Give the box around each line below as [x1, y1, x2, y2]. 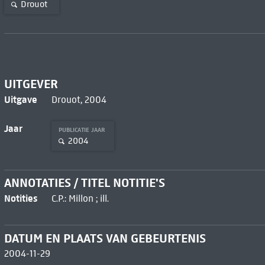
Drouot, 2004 [51, 93, 106, 105]
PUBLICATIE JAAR [58, 125, 107, 134]
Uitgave [4, 93, 37, 105]
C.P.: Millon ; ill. [51, 193, 109, 205]
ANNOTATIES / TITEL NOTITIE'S [4, 175, 165, 191]
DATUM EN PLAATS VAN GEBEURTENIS [4, 231, 206, 247]
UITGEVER [4, 76, 58, 92]
